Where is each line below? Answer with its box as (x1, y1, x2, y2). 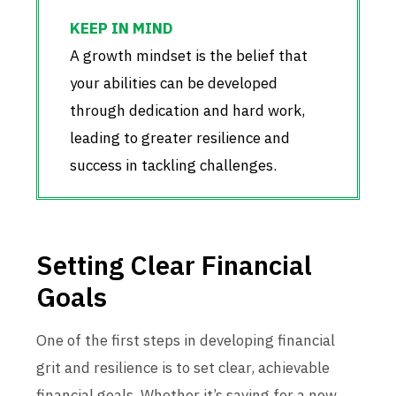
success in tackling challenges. (70, 156, 277, 175)
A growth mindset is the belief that (70, 46, 308, 65)
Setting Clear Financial (36, 247, 312, 282)
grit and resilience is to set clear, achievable (36, 358, 330, 377)
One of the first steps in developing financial (36, 331, 335, 350)
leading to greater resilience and (70, 128, 290, 148)
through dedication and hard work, (70, 101, 305, 120)
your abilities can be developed (70, 73, 278, 93)
